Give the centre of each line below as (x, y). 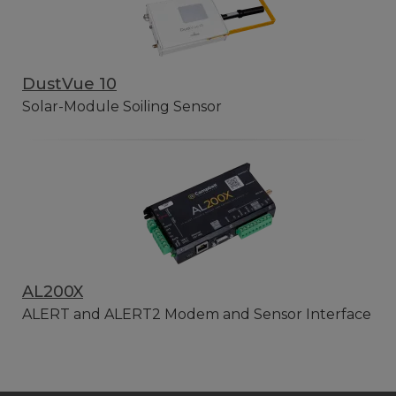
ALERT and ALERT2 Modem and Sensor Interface (197, 314)
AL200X (53, 291)
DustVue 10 (69, 84)
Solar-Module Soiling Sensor (122, 106)
